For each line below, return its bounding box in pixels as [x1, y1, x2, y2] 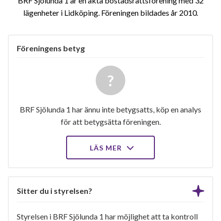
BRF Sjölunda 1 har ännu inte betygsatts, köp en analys [20, 105, 201, 114]
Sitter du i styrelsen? [17, 186, 92, 195]
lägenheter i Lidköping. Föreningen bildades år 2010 [23, 8, 198, 17]
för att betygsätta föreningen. [60, 117, 161, 126]
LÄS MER [89, 144, 124, 152]
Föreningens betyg [17, 43, 85, 53]
